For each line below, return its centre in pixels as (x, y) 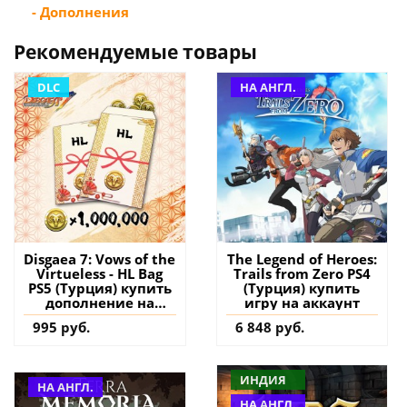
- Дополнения (80, 11)
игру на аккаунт (302, 303)
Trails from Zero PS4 (302, 274)
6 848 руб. (269, 328)
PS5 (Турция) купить (99, 288)
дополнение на (99, 303)
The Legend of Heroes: (302, 259)
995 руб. (61, 328)
